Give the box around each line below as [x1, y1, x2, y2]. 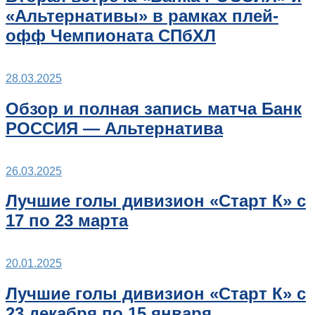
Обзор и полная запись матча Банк [6, 98, 302, 118]
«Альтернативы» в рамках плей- [6, 6, 278, 25]
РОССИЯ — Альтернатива [6, 118, 223, 138]
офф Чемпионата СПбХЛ [6, 25, 216, 45]
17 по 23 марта [6, 211, 128, 231]
